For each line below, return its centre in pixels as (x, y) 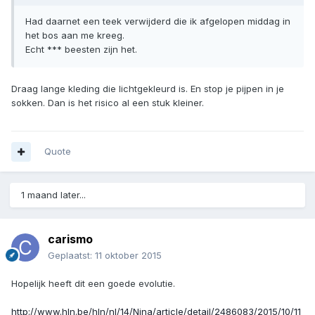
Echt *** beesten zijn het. (81, 50)
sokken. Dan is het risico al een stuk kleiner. (108, 103)
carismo (70, 239)
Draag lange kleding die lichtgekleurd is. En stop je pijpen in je (148, 89)
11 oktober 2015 (128, 256)
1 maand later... (53, 195)
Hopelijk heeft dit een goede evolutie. (93, 284)
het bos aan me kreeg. (75, 36)
